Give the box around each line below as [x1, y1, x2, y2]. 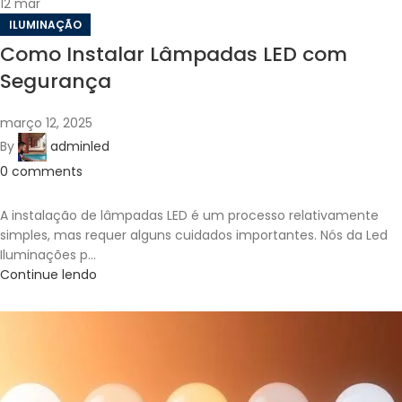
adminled [50, 137, 109, 156]
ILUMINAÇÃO [9, 17, 82, 33]
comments [12, 162, 83, 181]
